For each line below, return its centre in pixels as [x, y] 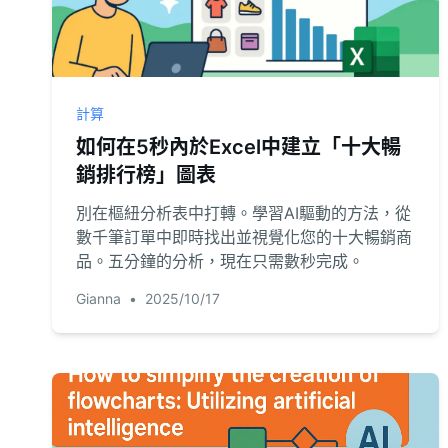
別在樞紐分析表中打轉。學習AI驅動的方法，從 [243, 213]
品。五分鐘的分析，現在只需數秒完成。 [220, 261]
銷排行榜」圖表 [146, 175]
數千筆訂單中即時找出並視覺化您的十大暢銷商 [244, 237]
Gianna [98, 298]
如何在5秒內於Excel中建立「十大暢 [238, 147]
